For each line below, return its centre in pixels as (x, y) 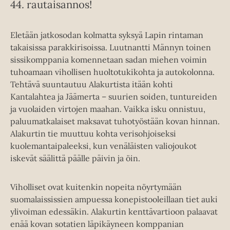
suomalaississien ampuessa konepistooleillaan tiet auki (114, 199)
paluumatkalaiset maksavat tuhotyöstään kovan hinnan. (115, 121)
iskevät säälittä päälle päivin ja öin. (75, 158)
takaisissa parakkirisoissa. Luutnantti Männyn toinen (111, 47)
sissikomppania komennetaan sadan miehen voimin (109, 60)
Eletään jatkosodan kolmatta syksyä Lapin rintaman (107, 35)
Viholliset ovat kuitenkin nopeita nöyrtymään (96, 187)
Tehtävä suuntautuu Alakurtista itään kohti (92, 84)
